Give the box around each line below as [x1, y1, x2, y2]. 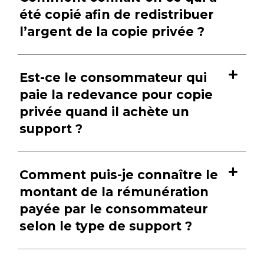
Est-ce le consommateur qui [19, 70, 207, 85]
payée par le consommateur [19, 202, 209, 217]
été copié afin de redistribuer [19, 7, 214, 22]
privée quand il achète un [19, 104, 190, 120]
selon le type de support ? [19, 219, 193, 234]
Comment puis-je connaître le [19, 167, 219, 183]
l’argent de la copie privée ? [19, 24, 205, 39]
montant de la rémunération [19, 184, 209, 200]
